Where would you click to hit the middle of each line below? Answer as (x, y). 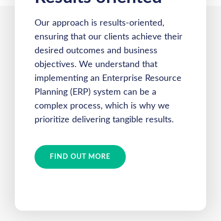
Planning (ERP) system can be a (95, 92)
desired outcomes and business (96, 51)
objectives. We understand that (96, 65)
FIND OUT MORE (80, 157)
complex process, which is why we (102, 106)
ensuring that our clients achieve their (109, 37)
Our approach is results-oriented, (99, 23)
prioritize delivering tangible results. (104, 120)
